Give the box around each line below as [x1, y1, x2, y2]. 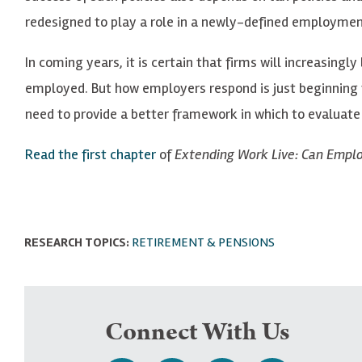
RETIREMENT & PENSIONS [132, 234, 275, 250]
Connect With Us [104, 314, 290, 351]
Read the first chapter [25, 145, 156, 163]
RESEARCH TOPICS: [24, 234, 129, 250]
